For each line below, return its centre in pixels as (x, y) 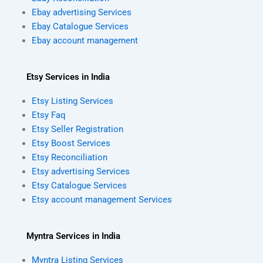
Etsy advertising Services (80, 171)
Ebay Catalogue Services (80, 26)
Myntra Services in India (73, 236)
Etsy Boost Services (71, 143)
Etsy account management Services (102, 199)
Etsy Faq (48, 115)
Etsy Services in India (68, 77)
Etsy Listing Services (72, 101)
